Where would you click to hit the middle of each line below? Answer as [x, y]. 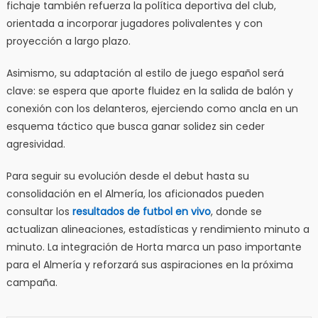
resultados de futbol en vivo [141, 212]
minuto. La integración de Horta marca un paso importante [154, 247]
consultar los [38, 212]
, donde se [236, 212]
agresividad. [35, 144]
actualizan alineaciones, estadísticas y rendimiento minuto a [158, 230]
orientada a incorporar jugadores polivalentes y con [134, 24]
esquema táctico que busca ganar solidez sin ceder [135, 127]
